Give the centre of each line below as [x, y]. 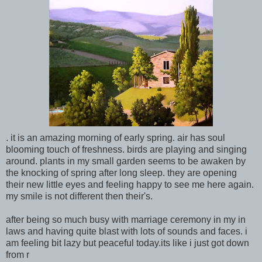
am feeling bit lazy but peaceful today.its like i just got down [127, 243]
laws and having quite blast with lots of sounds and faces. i [127, 231]
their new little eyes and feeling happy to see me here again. [130, 184]
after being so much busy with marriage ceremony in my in [126, 219]
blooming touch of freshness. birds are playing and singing [126, 149]
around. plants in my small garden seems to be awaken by [126, 161]
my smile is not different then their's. [79, 196]
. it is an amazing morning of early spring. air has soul [116, 137]
